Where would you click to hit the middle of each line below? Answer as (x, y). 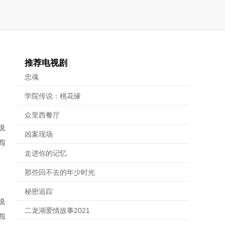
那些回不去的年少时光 (60, 172)
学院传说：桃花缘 (53, 96)
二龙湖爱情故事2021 (57, 210)
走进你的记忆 (46, 153)
